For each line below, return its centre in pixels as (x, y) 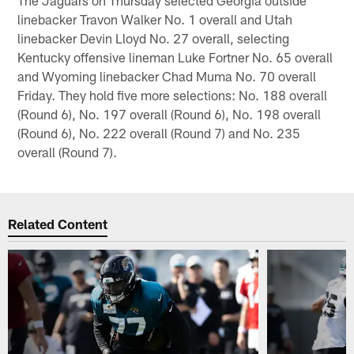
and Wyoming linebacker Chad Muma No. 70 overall (167, 75)
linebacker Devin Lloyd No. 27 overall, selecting (154, 38)
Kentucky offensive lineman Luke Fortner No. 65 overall (175, 56)
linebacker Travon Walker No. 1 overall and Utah (155, 19)
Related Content (58, 224)
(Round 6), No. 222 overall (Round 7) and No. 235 (159, 132)
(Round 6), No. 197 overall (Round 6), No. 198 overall (169, 113)
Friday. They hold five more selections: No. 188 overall (173, 94)
